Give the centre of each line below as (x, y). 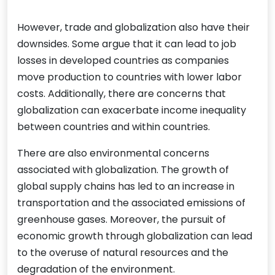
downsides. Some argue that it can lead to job (127, 44)
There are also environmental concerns (113, 153)
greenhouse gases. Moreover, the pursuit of (122, 220)
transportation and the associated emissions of (131, 203)
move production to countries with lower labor (130, 77)
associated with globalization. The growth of (123, 170)
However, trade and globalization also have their (134, 28)
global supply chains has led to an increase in (126, 187)
